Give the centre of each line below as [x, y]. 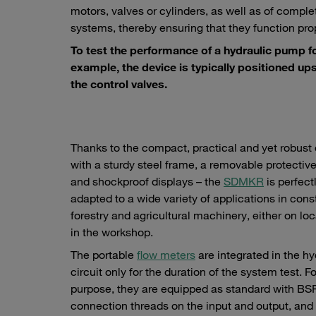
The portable [104, 255]
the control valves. [119, 84]
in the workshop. [113, 232]
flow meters [166, 255]
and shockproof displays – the [147, 182]
